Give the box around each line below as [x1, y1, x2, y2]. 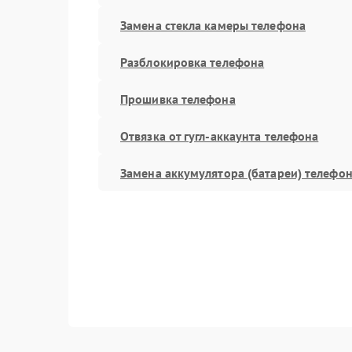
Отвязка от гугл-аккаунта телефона [120, 127, 319, 144]
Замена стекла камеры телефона [120, 16, 306, 33]
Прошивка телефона [120, 90, 236, 107]
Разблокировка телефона [120, 53, 265, 70]
